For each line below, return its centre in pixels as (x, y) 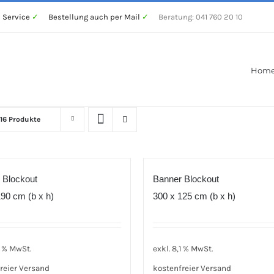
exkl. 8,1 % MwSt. (183, 248)
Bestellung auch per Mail (94, 17)
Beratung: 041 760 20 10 (196, 17)
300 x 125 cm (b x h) (194, 196)
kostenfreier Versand (192, 268)
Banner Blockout (186, 179)
